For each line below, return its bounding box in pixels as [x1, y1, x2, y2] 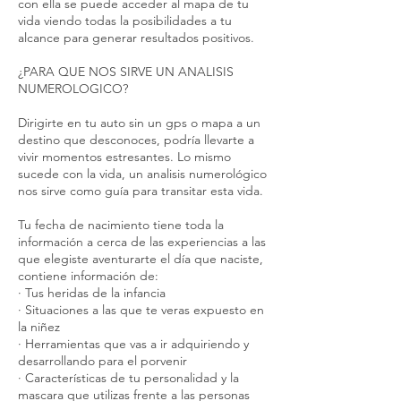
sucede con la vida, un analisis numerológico [18, 166, 267, 183]
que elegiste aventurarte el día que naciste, [18, 251, 263, 268]
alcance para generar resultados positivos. [18, 30, 254, 47]
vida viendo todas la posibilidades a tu [18, 13, 232, 30]
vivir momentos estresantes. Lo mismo [18, 149, 231, 166]
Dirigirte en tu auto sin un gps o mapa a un [18, 115, 260, 132]
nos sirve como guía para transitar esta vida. [18, 183, 263, 200]
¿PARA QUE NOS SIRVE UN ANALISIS [18, 64, 234, 81]
